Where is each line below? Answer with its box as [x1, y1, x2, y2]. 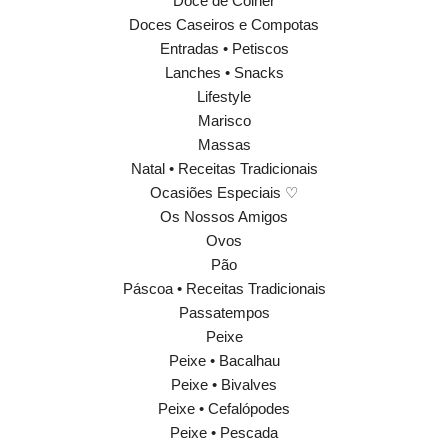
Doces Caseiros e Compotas [129, 16, 319, 33]
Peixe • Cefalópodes [158, 400, 290, 417]
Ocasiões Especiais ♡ [150, 184, 298, 201]
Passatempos [178, 304, 270, 321]
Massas [197, 136, 251, 153]
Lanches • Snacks [164, 64, 284, 81]
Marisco [197, 112, 251, 129]
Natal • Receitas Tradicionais [130, 160, 318, 177]
